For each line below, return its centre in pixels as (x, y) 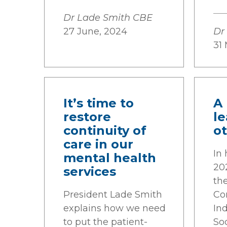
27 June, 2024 (95, 31)
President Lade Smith (113, 195)
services (90, 172)
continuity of (105, 130)
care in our (98, 144)
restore (87, 117)
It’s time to (99, 103)
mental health (110, 158)
